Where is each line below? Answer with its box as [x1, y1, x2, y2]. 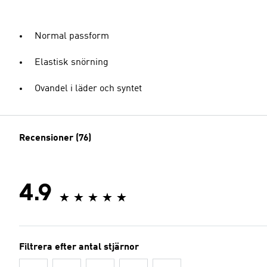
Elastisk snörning [35, 58, 108, 67]
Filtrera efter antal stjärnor [19, 243, 139, 252]
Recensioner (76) [19, 133, 91, 143]
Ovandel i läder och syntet [35, 84, 142, 94]
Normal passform [35, 32, 109, 41]
